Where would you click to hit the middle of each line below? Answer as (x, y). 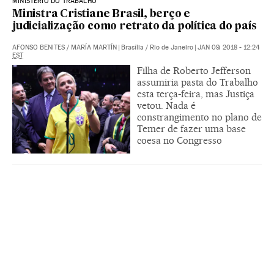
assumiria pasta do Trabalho (198, 82)
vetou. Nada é (166, 105)
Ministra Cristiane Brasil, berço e (102, 14)
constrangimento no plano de (199, 117)
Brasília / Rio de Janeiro (157, 47)
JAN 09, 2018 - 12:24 (229, 47)
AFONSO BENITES (39, 47)
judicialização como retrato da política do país (135, 26)
